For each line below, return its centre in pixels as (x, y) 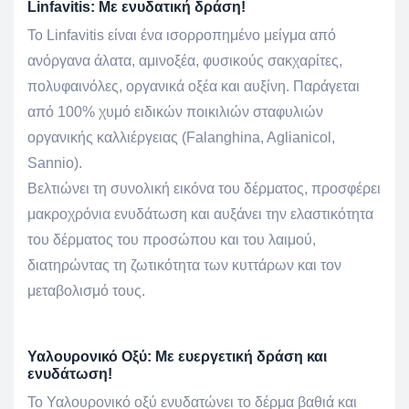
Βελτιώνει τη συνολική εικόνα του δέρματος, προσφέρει (204, 189)
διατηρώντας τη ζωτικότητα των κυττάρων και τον (184, 266)
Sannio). (55, 163)
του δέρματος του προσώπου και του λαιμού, (172, 240)
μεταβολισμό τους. (86, 291)
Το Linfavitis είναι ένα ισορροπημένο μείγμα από (182, 36)
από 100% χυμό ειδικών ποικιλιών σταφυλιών (175, 112)
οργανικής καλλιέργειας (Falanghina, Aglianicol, (181, 138)
